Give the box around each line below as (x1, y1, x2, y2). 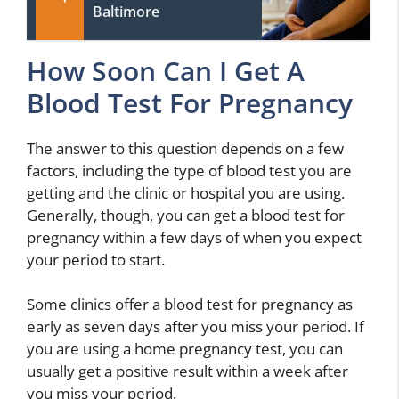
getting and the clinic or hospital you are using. (27, 182, 345, 203)
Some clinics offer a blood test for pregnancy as (27, 294, 353, 314)
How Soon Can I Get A (27, 52, 305, 89)
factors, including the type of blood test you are (27, 159, 352, 181)
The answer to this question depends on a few (27, 137, 344, 159)
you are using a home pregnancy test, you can (27, 338, 343, 359)
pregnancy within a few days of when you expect (27, 226, 362, 248)
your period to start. (27, 248, 165, 270)
